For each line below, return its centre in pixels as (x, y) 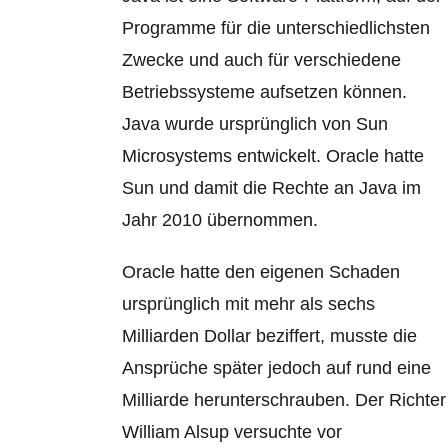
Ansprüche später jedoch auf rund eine (277, 368)
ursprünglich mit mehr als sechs (249, 304)
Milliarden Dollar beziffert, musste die (270, 336)
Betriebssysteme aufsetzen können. (265, 92)
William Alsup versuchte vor (232, 432)
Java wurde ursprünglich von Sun (255, 124)
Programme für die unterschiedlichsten (276, 28)
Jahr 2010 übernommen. (220, 220)
